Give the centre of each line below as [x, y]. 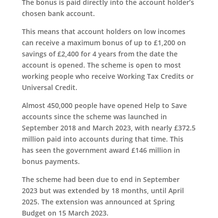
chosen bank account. [58, 13]
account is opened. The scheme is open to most [101, 65]
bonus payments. [51, 161]
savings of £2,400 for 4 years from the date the [100, 54]
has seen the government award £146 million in [101, 150]
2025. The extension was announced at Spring [98, 201]
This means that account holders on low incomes [103, 31]
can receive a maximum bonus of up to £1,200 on [104, 42]
